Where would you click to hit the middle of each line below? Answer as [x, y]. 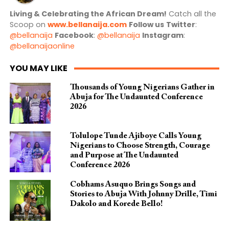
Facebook [74, 36]
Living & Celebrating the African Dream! [88, 14]
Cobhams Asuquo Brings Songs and [133, 185]
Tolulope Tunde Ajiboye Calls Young [135, 136]
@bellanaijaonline [42, 46]
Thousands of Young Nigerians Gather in [142, 88]
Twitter [180, 25]
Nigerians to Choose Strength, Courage [140, 146]
